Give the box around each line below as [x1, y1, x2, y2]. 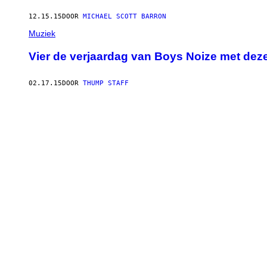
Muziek [29, 29, 55, 39]
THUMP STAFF [83, 79, 129, 87]
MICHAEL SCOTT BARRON [83, 13, 166, 21]
